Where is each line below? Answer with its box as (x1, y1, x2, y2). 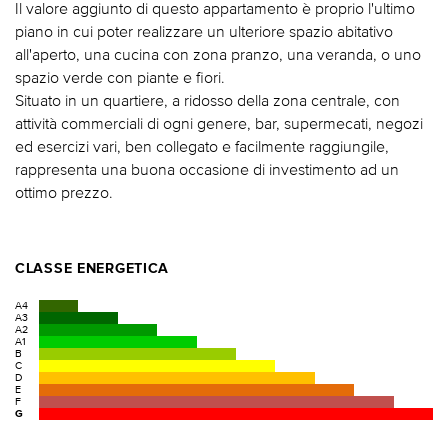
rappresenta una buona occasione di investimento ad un (15, 159, 399, 178)
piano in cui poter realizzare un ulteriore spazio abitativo (15, 21, 393, 40)
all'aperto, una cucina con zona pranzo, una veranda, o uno (15, 44, 421, 63)
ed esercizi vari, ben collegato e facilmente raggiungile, (15, 136, 389, 155)
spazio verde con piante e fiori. (15, 67, 225, 86)
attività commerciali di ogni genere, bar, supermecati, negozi (15, 113, 423, 132)
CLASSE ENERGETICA (15, 262, 170, 277)
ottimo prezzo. (15, 182, 113, 201)
